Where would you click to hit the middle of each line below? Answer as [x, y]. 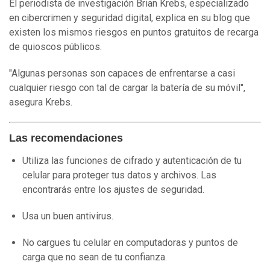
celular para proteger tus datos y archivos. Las [119, 175]
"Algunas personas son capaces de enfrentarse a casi [122, 74]
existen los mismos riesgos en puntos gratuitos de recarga [134, 33]
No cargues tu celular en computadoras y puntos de [130, 243]
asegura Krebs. [41, 102]
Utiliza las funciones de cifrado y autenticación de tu [132, 161]
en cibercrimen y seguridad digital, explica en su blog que [130, 18]
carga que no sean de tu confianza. [95, 257]
